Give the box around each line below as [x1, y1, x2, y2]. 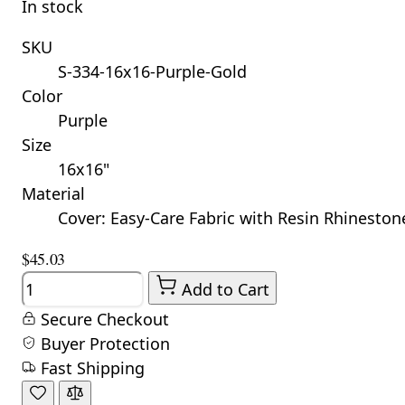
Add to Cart [182, 278, 269, 300]
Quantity [21, 270, 88, 293]
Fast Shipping [36, 357, 145, 380]
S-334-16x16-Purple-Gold [58, 60, 247, 82]
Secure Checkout [36, 308, 169, 331]
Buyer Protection [36, 333, 170, 355]
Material [22, 182, 85, 204]
